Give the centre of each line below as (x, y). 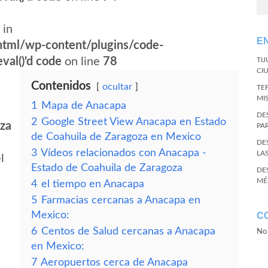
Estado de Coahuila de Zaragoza (107, 168)
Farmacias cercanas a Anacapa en (121, 200)
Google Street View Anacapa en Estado (134, 122)
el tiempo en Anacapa (93, 184)
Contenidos (61, 86)
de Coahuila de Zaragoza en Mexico (116, 137)
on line (82, 62)
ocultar (117, 87)
